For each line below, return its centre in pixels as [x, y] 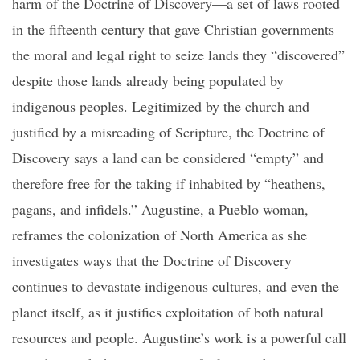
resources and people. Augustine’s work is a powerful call [179, 337]
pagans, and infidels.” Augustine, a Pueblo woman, [160, 209]
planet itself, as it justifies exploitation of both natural [168, 312]
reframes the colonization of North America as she [160, 235]
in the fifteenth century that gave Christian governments [173, 29]
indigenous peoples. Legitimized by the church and [161, 106]
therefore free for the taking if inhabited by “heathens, [169, 183]
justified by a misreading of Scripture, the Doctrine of [168, 132]
